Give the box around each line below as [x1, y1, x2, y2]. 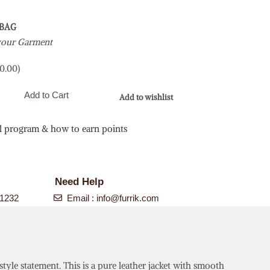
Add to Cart [24, 90, 69, 101]
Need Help [54, 175, 104, 187]
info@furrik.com [96, 192, 159, 203]
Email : [67, 192, 96, 203]
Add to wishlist [119, 92, 174, 102]
